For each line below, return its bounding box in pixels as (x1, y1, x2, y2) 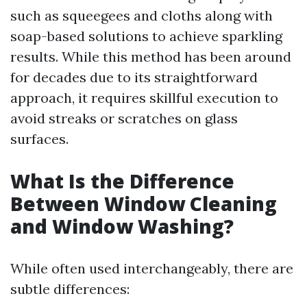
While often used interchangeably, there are (10, 260, 293, 277)
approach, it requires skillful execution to (10, 89, 278, 106)
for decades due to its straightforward (10, 69, 258, 86)
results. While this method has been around (10, 48, 291, 65)
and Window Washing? (10, 213, 234, 239)
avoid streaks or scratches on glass (10, 110, 238, 127)
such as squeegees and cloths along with (10, 7, 273, 24)
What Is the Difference (10, 168, 234, 194)
